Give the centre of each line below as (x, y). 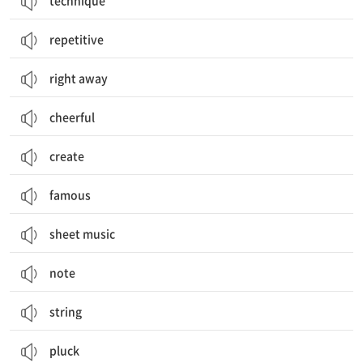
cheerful (72, 117)
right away (79, 78)
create (67, 156)
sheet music (82, 233)
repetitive (77, 39)
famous (70, 194)
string (66, 311)
